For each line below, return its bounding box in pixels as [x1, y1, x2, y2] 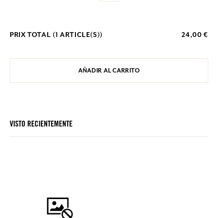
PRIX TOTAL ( [10, 30, 55, 39]
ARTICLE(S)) [58, 30, 103, 39]
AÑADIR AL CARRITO [78, 66, 140, 74]
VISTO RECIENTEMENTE [10, 120, 73, 128]
